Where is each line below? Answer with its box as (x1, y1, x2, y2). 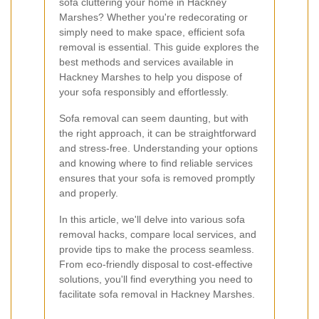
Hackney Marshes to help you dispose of (59, 70, 242, 83)
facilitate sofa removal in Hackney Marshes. (59, 288, 255, 300)
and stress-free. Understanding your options (59, 142, 258, 154)
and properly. (59, 187, 118, 199)
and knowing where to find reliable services (59, 157, 253, 169)
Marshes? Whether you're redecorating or (59, 11, 248, 23)
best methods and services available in (59, 56, 234, 68)
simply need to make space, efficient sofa (59, 26, 245, 38)
